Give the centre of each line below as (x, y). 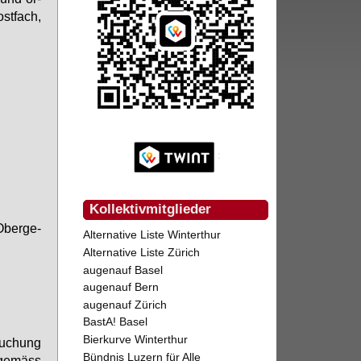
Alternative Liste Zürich (142, 252)
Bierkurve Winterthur (136, 339)
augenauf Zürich (125, 304)
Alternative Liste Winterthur (152, 235)
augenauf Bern (121, 287)
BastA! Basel (116, 322)
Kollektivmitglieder (151, 210)
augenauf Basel (123, 270)
